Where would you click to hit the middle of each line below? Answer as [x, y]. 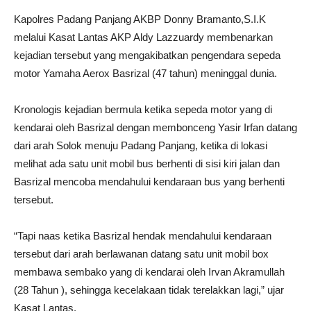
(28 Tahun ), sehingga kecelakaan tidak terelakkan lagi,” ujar [149, 289]
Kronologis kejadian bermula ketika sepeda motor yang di [143, 109]
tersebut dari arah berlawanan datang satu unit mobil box [141, 253]
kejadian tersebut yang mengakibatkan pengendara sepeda [147, 55]
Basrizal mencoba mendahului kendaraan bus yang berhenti [149, 181]
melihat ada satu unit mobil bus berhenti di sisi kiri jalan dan [147, 163]
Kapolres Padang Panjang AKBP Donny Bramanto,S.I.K [140, 19]
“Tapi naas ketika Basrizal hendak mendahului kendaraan [143, 235]
